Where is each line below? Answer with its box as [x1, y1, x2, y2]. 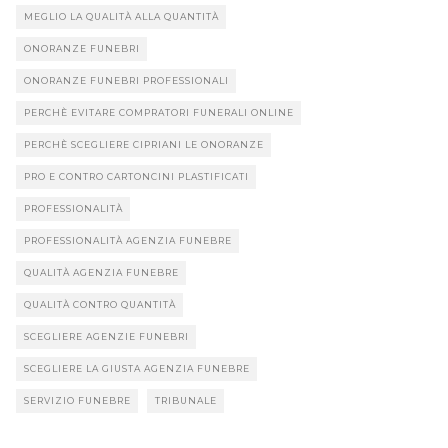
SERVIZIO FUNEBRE [24, 395, 131, 407]
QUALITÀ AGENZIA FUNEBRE [24, 267, 179, 279]
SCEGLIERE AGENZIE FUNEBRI [24, 331, 189, 343]
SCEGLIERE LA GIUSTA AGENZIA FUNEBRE [24, 363, 250, 375]
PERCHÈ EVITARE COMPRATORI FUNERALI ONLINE [24, 107, 294, 119]
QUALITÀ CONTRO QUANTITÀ [24, 299, 176, 311]
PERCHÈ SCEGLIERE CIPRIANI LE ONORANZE [24, 139, 264, 151]
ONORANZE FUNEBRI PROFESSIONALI [24, 75, 229, 87]
